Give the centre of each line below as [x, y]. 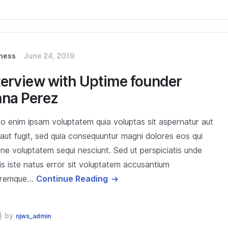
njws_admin [34, 216]
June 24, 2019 [49, 56]
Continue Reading [72, 179]
